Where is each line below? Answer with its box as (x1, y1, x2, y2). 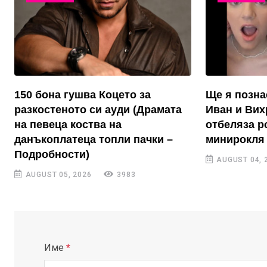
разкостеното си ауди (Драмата (14, 104, 182, 116)
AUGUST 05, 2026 (23, 170, 92, 179)
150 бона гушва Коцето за (14, 89, 151, 101)
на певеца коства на (14, 119, 122, 131)
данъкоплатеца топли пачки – (14, 133, 173, 146)
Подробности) (14, 148, 89, 161)
